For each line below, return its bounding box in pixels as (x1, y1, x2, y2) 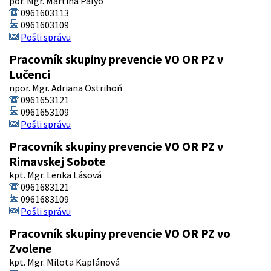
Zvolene (9, 241, 52, 256)
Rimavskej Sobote (9, 154, 106, 169)
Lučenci (9, 67, 50, 82)
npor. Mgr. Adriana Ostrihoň (9, 82, 122, 94)
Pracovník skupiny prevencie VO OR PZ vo (9, 226, 230, 241)
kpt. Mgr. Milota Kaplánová (9, 256, 120, 269)
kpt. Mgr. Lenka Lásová (9, 169, 102, 181)
